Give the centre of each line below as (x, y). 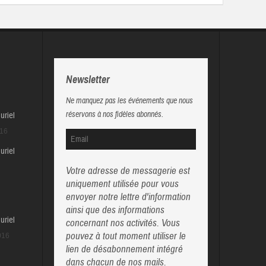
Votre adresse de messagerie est (128, 171)
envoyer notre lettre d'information (128, 197)
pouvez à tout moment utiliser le (126, 236)
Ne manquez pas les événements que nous (129, 101)
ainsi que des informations (115, 210)
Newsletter (88, 80)
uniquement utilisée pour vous (122, 184)
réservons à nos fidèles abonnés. (114, 115)
